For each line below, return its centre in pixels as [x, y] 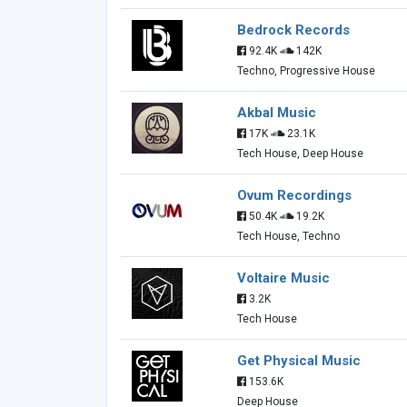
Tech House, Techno [288, 236]
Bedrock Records [293, 30]
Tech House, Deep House [300, 154]
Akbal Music [277, 113]
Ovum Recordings [294, 195]
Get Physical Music [299, 361]
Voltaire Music [283, 278]
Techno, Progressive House [306, 71]
